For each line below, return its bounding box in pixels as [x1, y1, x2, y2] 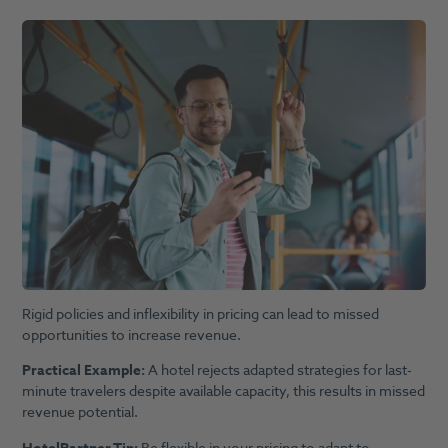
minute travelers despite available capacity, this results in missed [21, 381, 425, 403]
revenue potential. [21, 402, 138, 424]
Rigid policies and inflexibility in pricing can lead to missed [21, 303, 379, 325]
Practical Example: [21, 360, 148, 382]
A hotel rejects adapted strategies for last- [147, 360, 412, 382]
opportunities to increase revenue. [21, 324, 241, 346]
